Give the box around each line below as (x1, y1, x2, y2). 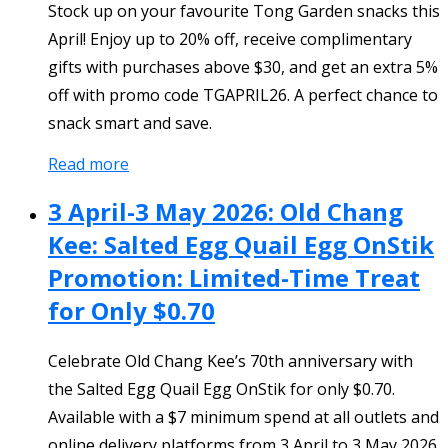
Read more (48, 152, 129, 175)
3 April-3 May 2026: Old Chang (48, 194, 403, 228)
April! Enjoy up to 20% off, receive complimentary (48, 27, 412, 50)
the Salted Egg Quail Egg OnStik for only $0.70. (48, 377, 395, 400)
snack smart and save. (48, 111, 212, 134)
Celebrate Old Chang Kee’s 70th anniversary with (48, 349, 413, 372)
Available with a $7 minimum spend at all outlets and (48, 405, 439, 428)
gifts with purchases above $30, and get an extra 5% (48, 55, 438, 78)
